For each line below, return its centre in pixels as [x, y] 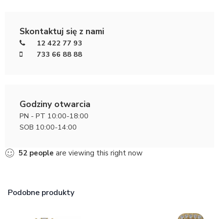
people [42, 153]
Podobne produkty [41, 192]
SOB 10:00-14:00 [48, 127]
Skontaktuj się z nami [62, 31]
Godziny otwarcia [55, 104]
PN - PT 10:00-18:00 [54, 116]
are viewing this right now [98, 153]
